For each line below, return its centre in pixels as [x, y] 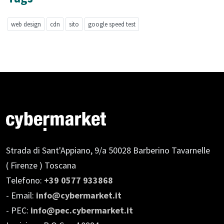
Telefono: [25, 180]
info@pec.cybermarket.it [82, 210]
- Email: [21, 195]
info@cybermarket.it [79, 195]
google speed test [112, 24]
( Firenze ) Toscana [41, 165]
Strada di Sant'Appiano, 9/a [56, 150]
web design [26, 24]
